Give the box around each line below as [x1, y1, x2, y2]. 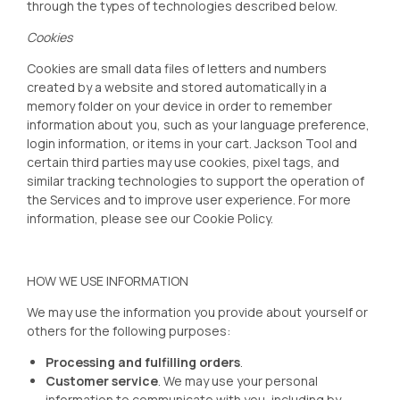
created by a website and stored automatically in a [27, 79, 327, 96]
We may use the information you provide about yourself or [27, 304, 368, 321]
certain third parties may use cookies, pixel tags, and [27, 154, 339, 171]
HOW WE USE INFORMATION [27, 272, 188, 289]
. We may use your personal [158, 372, 318, 389]
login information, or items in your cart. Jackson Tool [27, 135, 332, 152]
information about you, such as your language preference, [27, 116, 370, 133]
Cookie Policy [193, 210, 271, 227]
